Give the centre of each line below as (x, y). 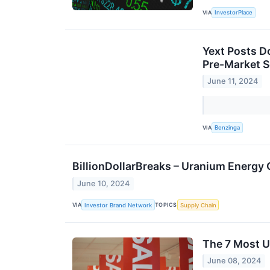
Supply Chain (198, 205)
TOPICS (166, 205)
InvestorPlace (234, 13)
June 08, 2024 (234, 261)
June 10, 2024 (104, 183)
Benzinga (228, 128)
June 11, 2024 (233, 81)
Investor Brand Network (118, 205)
